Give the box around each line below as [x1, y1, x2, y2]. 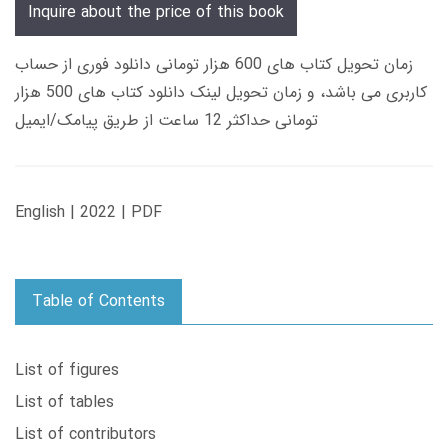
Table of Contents [32, 289, 165, 315]
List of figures [15, 358, 119, 384]
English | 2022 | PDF [15, 200, 162, 226]
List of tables [15, 390, 114, 416]
